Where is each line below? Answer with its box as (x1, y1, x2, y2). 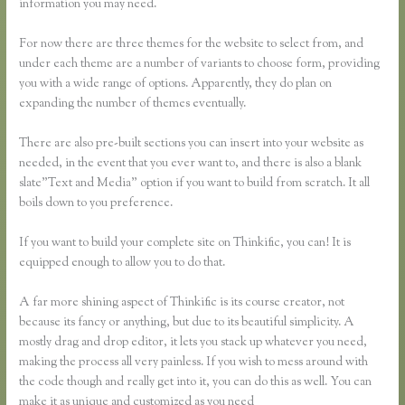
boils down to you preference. (19, 194, 174, 213)
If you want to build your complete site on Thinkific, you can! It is (19, 234, 352, 253)
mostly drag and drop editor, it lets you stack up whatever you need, (19, 333, 368, 352)
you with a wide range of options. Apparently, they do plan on (19, 75, 333, 94)
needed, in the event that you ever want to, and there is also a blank (19, 155, 363, 174)
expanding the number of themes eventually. (19, 95, 247, 114)
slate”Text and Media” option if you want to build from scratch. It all (19, 174, 371, 193)
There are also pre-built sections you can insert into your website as (19, 135, 364, 154)
